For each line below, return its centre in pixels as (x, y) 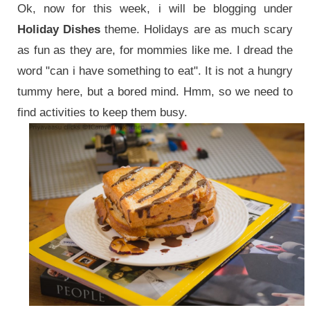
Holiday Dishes (59, 29)
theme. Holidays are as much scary (197, 29)
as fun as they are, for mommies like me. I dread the (155, 50)
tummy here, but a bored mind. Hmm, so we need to (155, 91)
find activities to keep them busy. (104, 112)
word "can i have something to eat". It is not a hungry (155, 71)
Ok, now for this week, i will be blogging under (155, 8)
